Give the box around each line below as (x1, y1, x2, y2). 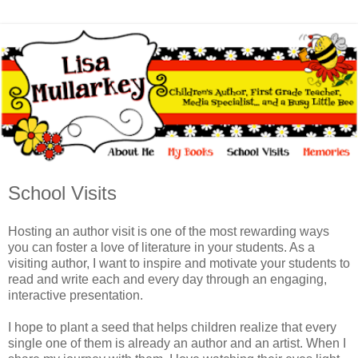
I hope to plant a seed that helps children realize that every (8, 320, 336, 334)
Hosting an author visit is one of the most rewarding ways (8, 224, 329, 238)
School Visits (8, 182, 117, 205)
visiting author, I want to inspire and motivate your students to (8, 256, 350, 270)
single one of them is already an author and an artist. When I (8, 336, 346, 350)
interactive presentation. (8, 288, 143, 302)
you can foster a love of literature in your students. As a (8, 240, 315, 254)
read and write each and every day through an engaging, (8, 272, 327, 286)
